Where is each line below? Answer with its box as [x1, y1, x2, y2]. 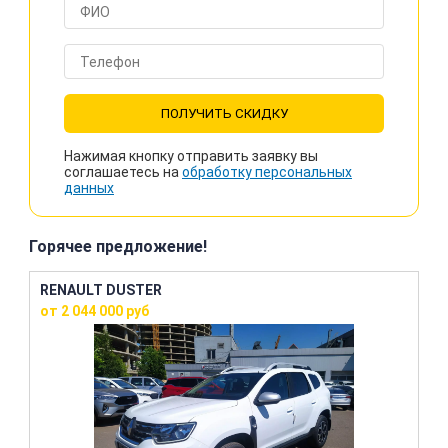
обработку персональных [182, 164, 352, 180]
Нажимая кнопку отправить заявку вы [64, 148, 318, 164]
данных [64, 180, 114, 196]
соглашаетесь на [64, 164, 182, 180]
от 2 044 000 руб [40, 303, 149, 319]
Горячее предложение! [29, 237, 207, 256]
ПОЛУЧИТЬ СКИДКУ [160, 106, 288, 121]
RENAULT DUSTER [40, 282, 162, 298]
